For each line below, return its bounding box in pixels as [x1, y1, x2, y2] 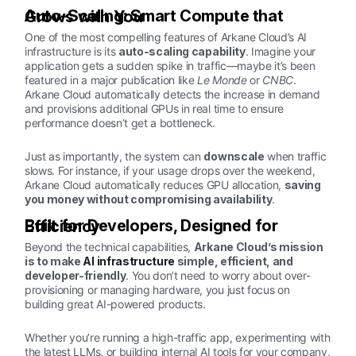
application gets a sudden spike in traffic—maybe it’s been [25, 59, 315, 73]
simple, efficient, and [175, 254, 293, 269]
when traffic [264, 149, 327, 164]
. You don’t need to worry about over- [126, 269, 311, 283]
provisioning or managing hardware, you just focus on [25, 283, 290, 297]
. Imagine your [245, 44, 316, 59]
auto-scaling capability [118, 44, 246, 59]
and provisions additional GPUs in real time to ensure [25, 102, 284, 116]
